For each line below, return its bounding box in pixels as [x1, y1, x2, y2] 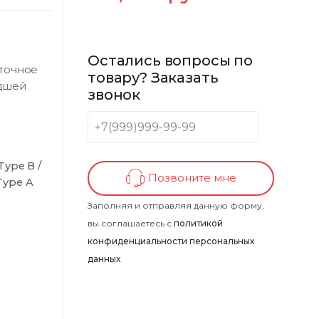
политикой [174, 218, 223, 229]
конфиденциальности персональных [88, 236, 254, 247]
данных [88, 253, 120, 265]
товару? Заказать [88, 69, 219, 87]
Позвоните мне [145, 170, 236, 184]
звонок [88, 86, 141, 104]
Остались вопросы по [88, 52, 253, 70]
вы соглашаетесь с [88, 218, 174, 229]
